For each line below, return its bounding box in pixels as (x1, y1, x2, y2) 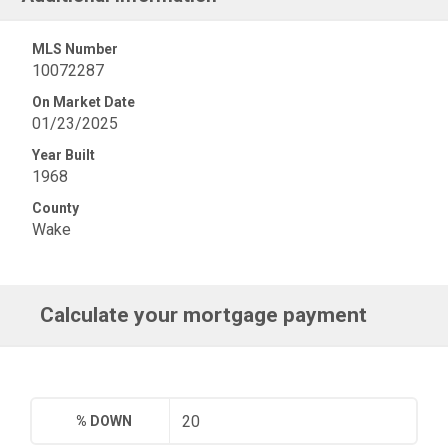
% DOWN (76, 413, 133, 429)
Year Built (32, 147, 95, 163)
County (32, 200, 79, 216)
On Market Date (32, 94, 135, 110)
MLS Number (32, 41, 118, 57)
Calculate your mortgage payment (40, 303, 368, 327)
